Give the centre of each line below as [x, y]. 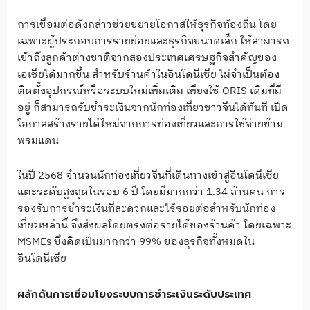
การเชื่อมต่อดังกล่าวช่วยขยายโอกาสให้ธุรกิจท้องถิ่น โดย [147, 25]
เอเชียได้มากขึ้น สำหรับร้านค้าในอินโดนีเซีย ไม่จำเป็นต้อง [148, 75]
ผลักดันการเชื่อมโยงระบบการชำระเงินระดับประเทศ [134, 294]
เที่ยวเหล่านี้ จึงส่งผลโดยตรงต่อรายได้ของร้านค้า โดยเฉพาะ [154, 226]
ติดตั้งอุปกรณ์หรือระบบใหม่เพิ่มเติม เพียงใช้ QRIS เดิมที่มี [149, 91]
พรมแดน [38, 141]
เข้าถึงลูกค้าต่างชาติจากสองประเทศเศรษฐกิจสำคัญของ [147, 58]
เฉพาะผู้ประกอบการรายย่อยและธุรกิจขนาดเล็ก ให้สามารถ [153, 42]
